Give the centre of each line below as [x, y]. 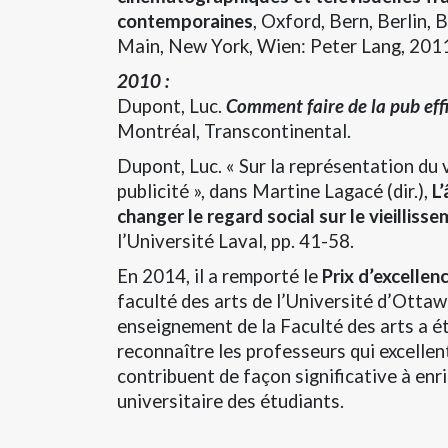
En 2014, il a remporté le [219, 275]
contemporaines [185, 20]
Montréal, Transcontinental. [234, 130]
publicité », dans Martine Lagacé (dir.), [272, 190]
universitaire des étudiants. [230, 400]
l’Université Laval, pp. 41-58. [235, 240]
